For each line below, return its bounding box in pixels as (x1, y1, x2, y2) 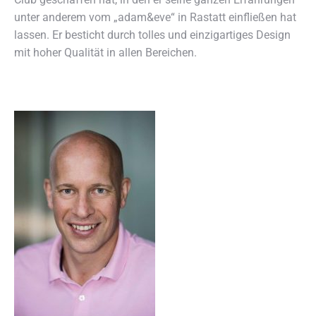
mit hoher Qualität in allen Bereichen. (14, 45, 197, 59)
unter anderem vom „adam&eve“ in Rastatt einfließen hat (14, 10, 296, 24)
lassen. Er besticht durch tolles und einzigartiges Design (14, 28, 291, 42)
